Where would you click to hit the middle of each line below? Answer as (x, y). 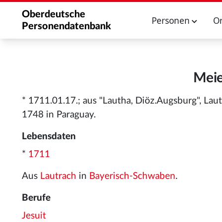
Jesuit (34, 216)
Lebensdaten (49, 137)
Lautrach (58, 176)
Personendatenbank (66, 26)
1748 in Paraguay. (59, 115)
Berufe (36, 198)
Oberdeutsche (54, 14)
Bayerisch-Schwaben (132, 176)
